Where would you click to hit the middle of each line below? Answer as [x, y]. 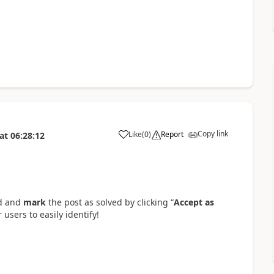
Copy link [213, 134]
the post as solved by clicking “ [109, 202]
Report [172, 135]
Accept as [194, 202]
